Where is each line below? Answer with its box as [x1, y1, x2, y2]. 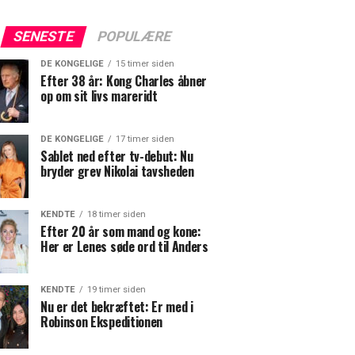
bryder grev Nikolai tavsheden [40, 162, 194, 181]
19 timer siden [87, 284, 146, 295]
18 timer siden [87, 209, 146, 219]
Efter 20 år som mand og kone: [40, 222, 201, 241]
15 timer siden [116, 59, 174, 69]
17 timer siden [116, 134, 174, 144]
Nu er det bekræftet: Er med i [40, 297, 193, 316]
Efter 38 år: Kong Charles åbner [40, 71, 208, 90]
